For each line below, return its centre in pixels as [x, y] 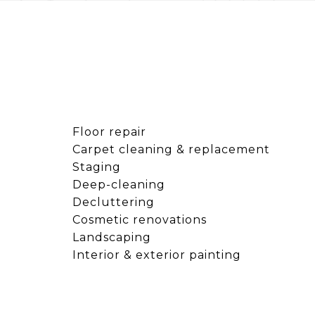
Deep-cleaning [118, 184]
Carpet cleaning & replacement [171, 149]
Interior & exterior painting [156, 255]
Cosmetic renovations [139, 219]
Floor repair [109, 131]
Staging [96, 167]
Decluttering [113, 202]
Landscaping [111, 237]
